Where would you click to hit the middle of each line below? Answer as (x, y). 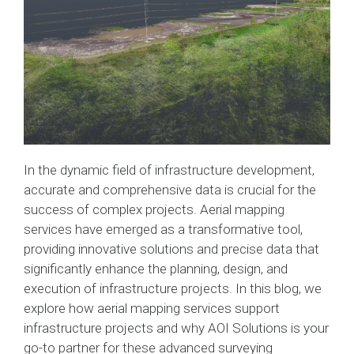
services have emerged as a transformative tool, (163, 229)
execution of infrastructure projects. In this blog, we (173, 288)
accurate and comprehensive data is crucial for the (170, 189)
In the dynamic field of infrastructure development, (169, 169)
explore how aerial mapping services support (152, 308)
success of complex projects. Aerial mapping (154, 209)
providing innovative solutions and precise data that (171, 249)
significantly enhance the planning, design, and (156, 268)
